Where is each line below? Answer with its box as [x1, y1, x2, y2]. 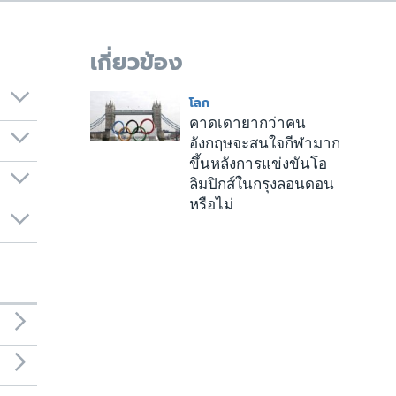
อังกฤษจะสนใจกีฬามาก [188, 135, 340, 153]
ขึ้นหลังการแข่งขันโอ [188, 156, 327, 173]
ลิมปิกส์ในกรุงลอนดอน [188, 176, 334, 194]
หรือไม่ [188, 196, 233, 214]
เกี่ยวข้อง [90, 45, 183, 80]
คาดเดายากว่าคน [188, 115, 306, 133]
